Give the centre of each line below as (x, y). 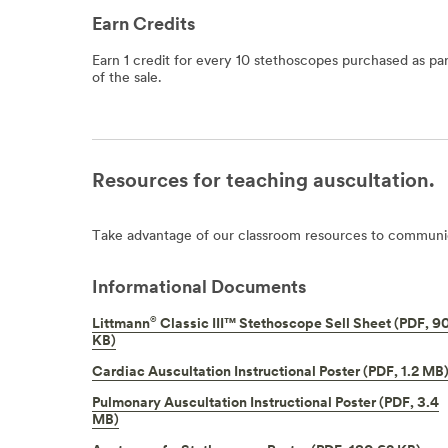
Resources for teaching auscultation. (263, 181)
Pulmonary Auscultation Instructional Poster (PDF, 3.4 (265, 404)
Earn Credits (143, 26)
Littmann (121, 325)
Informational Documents (199, 288)
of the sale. (127, 78)
